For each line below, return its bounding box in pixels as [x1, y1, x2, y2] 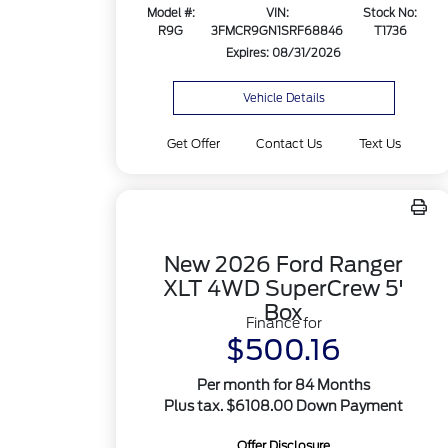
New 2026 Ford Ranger [164, 252, 404, 277]
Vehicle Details [242, 91, 325, 105]
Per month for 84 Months [197, 377, 371, 393]
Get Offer [167, 136, 221, 151]
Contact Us [256, 136, 323, 151]
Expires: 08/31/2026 [226, 46, 342, 61]
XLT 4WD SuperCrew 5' [163, 276, 405, 301]
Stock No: [363, 6, 418, 21]
